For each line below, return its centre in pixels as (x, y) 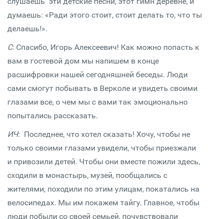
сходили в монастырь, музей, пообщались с (87, 175)
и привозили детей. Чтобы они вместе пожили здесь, (104, 162)
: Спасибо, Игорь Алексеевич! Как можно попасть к (106, 47)
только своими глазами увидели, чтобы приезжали (102, 148)
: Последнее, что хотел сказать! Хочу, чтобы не (104, 134)
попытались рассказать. (53, 116)
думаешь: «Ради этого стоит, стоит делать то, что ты (105, 15)
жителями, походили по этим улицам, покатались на (103, 189)
